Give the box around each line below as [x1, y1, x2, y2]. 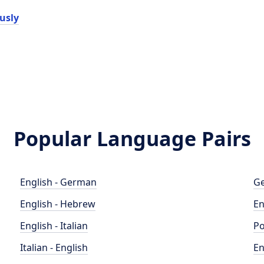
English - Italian [20, 219, 88, 232]
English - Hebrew [20, 197, 96, 210]
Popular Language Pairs [13, 125, 251, 152]
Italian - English [20, 241, 88, 254]
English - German [20, 176, 97, 189]
